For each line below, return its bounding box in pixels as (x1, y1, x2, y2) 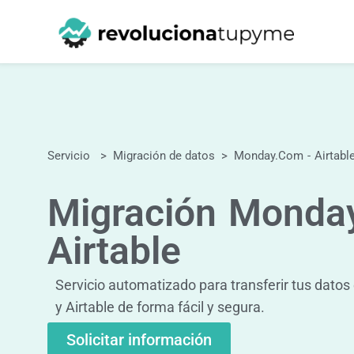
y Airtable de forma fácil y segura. (55, 299, 265, 315)
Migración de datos (113, 149, 215, 163)
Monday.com (234, 149, 303, 163)
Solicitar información (66, 330, 212, 349)
